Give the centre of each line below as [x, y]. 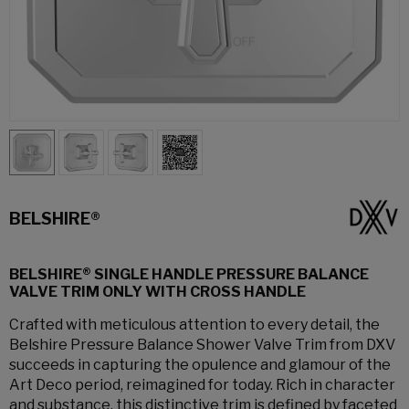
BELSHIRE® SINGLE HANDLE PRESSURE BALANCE [189, 274]
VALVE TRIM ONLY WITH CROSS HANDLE [157, 292]
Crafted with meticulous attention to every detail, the [194, 325]
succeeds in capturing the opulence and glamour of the [200, 365]
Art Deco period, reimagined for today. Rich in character [202, 385]
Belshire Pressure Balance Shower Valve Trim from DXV [202, 345]
